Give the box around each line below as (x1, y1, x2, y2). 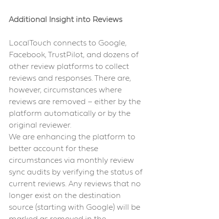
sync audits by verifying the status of (9, 168, 145, 176)
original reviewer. (9, 121, 71, 130)
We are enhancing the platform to (9, 133, 137, 141)
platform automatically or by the (9, 109, 132, 118)
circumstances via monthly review (9, 156, 136, 165)
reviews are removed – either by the (9, 98, 143, 106)
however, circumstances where (9, 86, 124, 94)
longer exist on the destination (9, 192, 123, 200)
